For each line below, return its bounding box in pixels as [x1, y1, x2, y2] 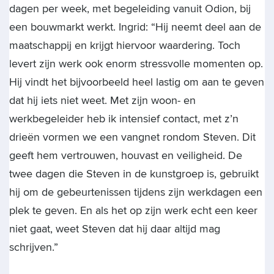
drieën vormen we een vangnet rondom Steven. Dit [9, 130, 256, 144]
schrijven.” [9, 240, 58, 254]
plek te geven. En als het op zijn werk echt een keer [9, 204, 257, 217]
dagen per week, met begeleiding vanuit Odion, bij [9, 2, 251, 15]
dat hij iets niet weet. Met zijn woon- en [9, 94, 196, 107]
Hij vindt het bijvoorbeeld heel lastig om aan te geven [9, 75, 264, 89]
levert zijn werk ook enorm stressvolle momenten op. [9, 57, 263, 70]
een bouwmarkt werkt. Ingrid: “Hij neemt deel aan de [9, 20, 261, 34]
